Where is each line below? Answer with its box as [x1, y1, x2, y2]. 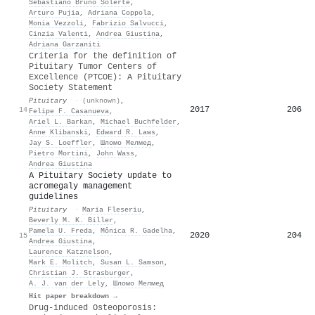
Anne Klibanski [29, 127, 88, 136]
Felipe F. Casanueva [29, 106, 109, 115]
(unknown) [82, 96, 120, 105]
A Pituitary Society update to [29, 170, 172, 181]
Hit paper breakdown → [29, 291, 117, 300]
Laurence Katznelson [29, 247, 109, 256]
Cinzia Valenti [29, 29, 88, 38]
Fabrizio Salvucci [92, 18, 164, 27]
